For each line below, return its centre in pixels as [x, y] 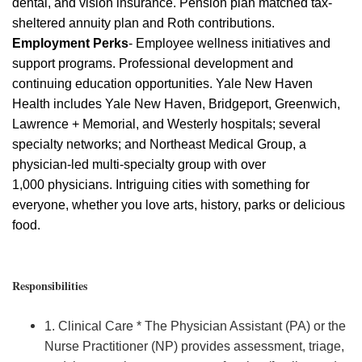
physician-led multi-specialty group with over [139, 164]
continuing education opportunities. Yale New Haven [162, 84]
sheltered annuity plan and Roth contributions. [145, 23]
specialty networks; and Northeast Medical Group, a [159, 144]
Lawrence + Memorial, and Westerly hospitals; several [166, 124]
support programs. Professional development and [153, 63]
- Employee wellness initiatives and [229, 43]
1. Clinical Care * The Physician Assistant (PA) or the [195, 326]
